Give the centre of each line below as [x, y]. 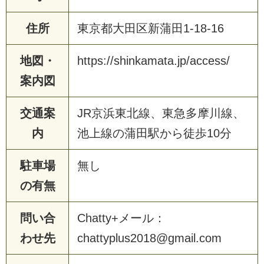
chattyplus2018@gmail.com [149, 238]
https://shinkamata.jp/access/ [154, 60]
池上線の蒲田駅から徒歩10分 [154, 133]
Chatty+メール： [121, 218]
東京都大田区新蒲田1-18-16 [151, 28]
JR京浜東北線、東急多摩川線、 [161, 113]
